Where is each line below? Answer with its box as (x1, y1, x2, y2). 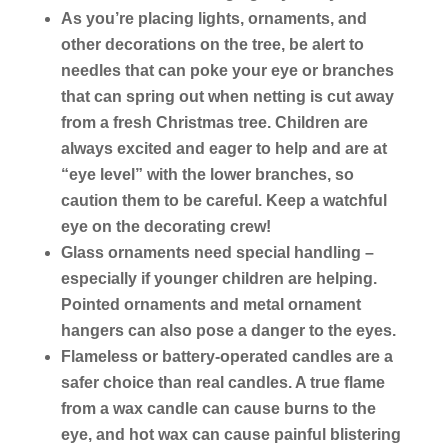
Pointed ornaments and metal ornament (60, 295, 361, 313)
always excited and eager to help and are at (60, 139, 387, 157)
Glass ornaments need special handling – (60, 243, 374, 261)
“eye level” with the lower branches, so (60, 165, 354, 183)
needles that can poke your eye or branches (60, 61, 394, 79)
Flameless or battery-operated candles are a (60, 347, 393, 365)
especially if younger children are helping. (60, 269, 377, 287)
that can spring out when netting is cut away (60, 87, 394, 105)
